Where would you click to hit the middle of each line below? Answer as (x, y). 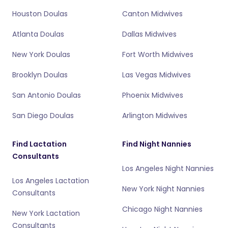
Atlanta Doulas (38, 34)
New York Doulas (41, 54)
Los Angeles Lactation (51, 181)
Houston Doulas (40, 14)
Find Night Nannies (157, 144)
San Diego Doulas (43, 116)
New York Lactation (46, 213)
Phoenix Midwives (153, 95)
